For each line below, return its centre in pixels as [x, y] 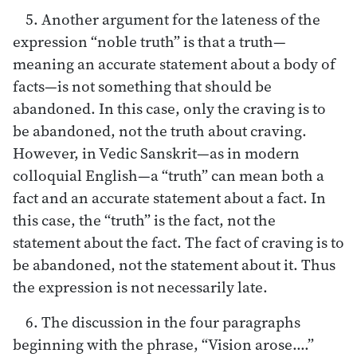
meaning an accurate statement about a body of [174, 63]
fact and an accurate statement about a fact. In [169, 197]
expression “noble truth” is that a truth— [149, 41]
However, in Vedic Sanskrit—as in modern [156, 153]
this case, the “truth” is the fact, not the [144, 220]
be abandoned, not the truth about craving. [160, 130]
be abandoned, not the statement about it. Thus [174, 264]
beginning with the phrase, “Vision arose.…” [163, 344]
